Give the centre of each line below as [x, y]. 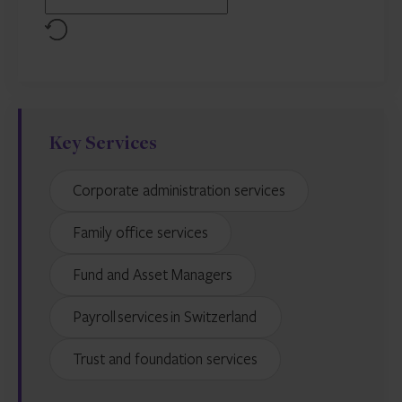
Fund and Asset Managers [157, 274]
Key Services [103, 144]
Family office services [144, 232]
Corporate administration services [184, 190]
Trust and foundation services [169, 358]
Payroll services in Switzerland [170, 316]
